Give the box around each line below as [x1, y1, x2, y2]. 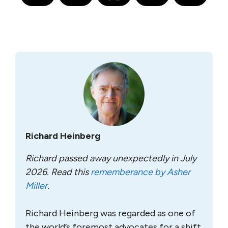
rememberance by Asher [91, 166, 190, 178]
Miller [25, 180, 47, 191]
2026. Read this [25, 166, 91, 178]
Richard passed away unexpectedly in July [25, 153, 196, 164]
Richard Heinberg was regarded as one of [25, 208, 195, 219]
